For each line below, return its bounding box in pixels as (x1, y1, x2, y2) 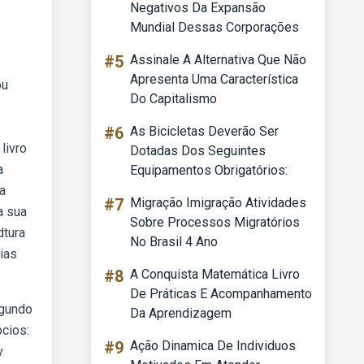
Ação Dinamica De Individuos (130, 338, 296, 353)
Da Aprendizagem (130, 305, 232, 321)
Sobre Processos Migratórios (130, 214, 300, 230)
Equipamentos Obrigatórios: (130, 162, 288, 178)
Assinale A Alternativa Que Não (130, 52, 306, 67)
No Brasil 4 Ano (130, 234, 218, 249)
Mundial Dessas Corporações (130, 19, 299, 35)
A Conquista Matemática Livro (130, 266, 300, 282)
